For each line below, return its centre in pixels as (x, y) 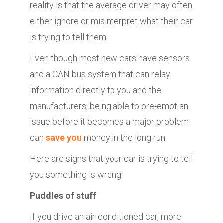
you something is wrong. (76, 175)
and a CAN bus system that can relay (100, 74)
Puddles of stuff (63, 196)
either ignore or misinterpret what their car (111, 21)
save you (64, 138)
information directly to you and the (96, 90)
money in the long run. (124, 138)
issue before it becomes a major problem (109, 122)
